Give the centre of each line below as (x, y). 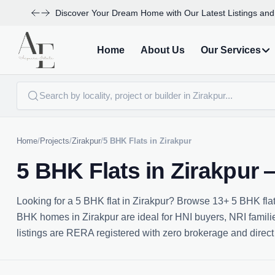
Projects (55, 141)
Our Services (230, 50)
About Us (162, 50)
